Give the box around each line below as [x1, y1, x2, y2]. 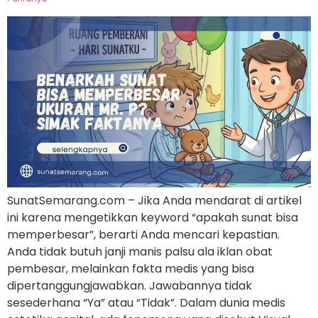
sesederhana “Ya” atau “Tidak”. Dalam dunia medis [7, 295, 285, 312]
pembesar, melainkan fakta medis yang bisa [7, 261, 254, 278]
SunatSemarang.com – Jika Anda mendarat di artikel [7, 192, 302, 209]
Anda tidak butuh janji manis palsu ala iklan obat [7, 243, 273, 261]
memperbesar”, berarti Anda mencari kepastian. [7, 226, 280, 243]
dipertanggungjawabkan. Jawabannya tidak [7, 278, 252, 295]
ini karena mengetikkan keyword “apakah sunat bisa [7, 209, 298, 226]
